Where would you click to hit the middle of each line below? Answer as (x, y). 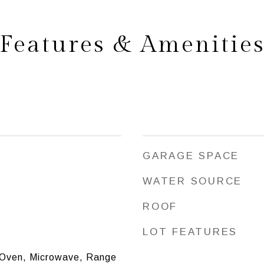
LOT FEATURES (190, 232)
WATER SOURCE (192, 181)
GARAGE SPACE (191, 156)
